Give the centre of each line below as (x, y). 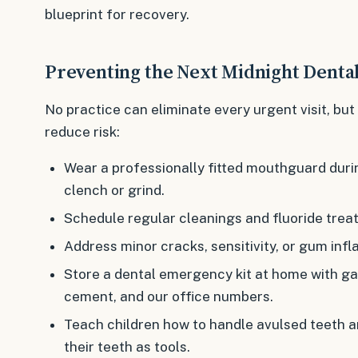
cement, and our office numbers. (168, 296)
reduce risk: (82, 132)
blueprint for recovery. (117, 14)
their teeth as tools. (127, 346)
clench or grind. (114, 191)
